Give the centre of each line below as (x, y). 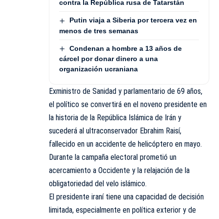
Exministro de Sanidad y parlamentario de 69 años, (126, 91)
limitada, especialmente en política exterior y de (122, 210)
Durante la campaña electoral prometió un (113, 157)
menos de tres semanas (99, 31)
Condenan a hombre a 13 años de (125, 48)
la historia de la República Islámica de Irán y (115, 117)
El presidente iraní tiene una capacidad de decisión (126, 197)
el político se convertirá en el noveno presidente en (128, 104)
